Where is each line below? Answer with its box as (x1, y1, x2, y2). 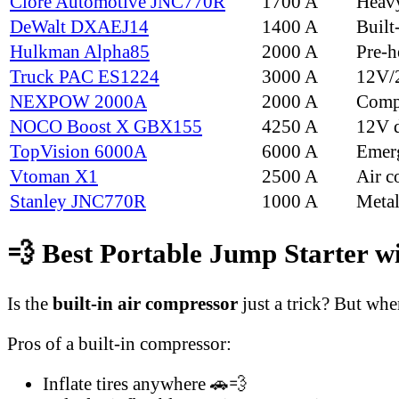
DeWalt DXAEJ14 (10, 16, 149, 37)
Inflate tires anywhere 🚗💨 (43, 372, 248, 394)
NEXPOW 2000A (10, 91, 147, 112)
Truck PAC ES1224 (10, 66, 159, 87)
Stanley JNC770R (10, 191, 146, 212)
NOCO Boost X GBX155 (10, 116, 202, 137)
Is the (7, 293, 53, 314)
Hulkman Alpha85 (10, 41, 150, 62)
